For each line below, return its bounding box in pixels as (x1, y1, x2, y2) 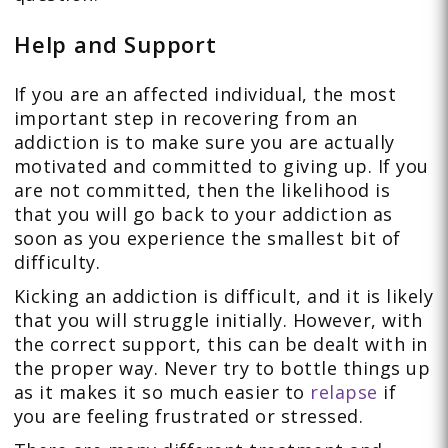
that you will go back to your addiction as (13, 202, 393, 226)
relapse (310, 380, 378, 404)
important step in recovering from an (13, 106, 358, 130)
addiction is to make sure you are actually (13, 130, 395, 154)
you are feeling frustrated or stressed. (13, 404, 364, 428)
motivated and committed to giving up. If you (13, 154, 429, 178)
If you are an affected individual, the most (13, 82, 397, 106)
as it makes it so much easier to (13, 380, 311, 404)
